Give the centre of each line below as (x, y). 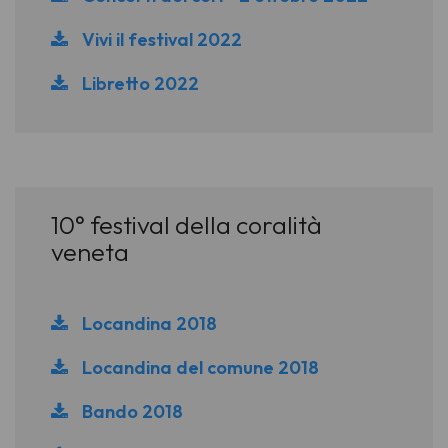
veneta (90, 252)
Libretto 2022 (138, 83)
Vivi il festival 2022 (160, 39)
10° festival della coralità (186, 225)
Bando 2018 (130, 412)
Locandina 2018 (147, 324)
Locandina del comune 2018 (198, 368)
